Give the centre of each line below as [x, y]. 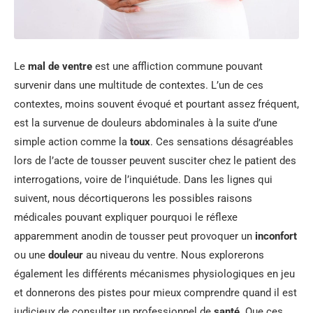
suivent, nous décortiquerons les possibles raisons [133, 198]
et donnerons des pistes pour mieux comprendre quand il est [155, 293]
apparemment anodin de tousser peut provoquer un [134, 236]
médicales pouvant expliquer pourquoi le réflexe [126, 217]
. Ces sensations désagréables [222, 142]
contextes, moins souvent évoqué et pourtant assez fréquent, [156, 104]
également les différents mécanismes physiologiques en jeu [154, 274]
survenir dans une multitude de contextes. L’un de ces [139, 85]
